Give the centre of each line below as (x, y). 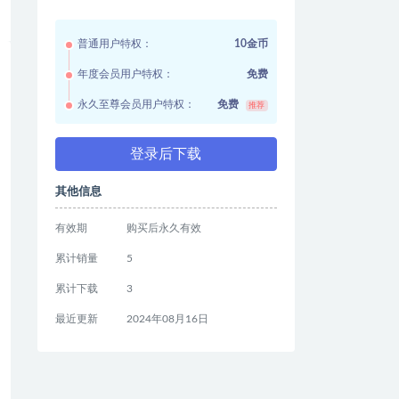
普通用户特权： (114, 44)
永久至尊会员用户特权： (136, 104)
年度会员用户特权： (125, 74)
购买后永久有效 (163, 228)
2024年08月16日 (167, 319)
